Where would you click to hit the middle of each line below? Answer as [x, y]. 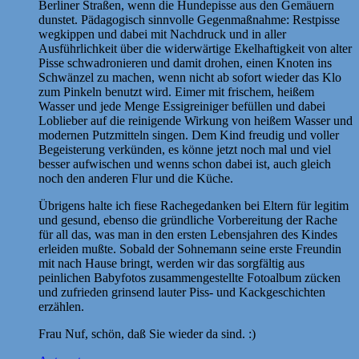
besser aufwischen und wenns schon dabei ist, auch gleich [185, 163]
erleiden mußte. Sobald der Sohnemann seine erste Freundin [190, 248]
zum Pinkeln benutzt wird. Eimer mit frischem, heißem [176, 91]
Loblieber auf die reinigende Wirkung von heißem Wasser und [196, 120]
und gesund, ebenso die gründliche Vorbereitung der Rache [188, 220]
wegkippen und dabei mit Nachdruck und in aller [162, 34]
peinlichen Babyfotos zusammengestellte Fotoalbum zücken [190, 277]
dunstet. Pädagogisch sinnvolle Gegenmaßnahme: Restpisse [189, 19]
